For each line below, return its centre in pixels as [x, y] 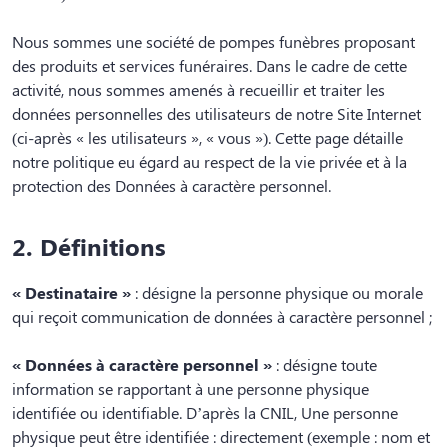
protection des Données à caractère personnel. [171, 186]
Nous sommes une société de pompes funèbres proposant [213, 42]
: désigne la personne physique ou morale [277, 293]
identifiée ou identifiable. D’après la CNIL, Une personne [205, 413]
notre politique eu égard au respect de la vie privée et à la [209, 162]
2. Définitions [89, 246]
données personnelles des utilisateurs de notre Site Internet [216, 114]
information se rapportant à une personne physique [190, 389]
